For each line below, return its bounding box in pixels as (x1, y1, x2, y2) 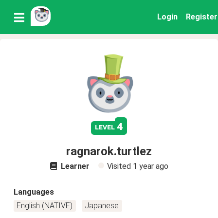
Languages (14, 187, 54, 197)
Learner (58, 162, 90, 171)
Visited (107, 162, 133, 171)
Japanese (85, 201, 119, 210)
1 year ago (132, 162, 168, 171)
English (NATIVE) (17, 201, 73, 210)
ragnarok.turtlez (66, 145, 152, 158)
